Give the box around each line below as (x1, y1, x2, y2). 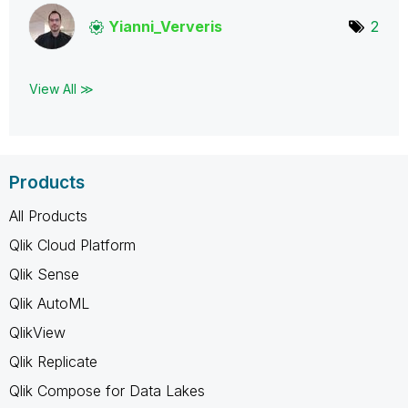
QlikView (9, 322, 66, 342)
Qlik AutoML (9, 293, 89, 312)
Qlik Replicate (9, 352, 97, 371)
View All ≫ (29, 80, 94, 97)
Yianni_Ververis (108, 16, 222, 36)
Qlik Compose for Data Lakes (9, 381, 205, 400)
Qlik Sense (9, 264, 79, 283)
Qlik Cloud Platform (9, 235, 136, 254)
